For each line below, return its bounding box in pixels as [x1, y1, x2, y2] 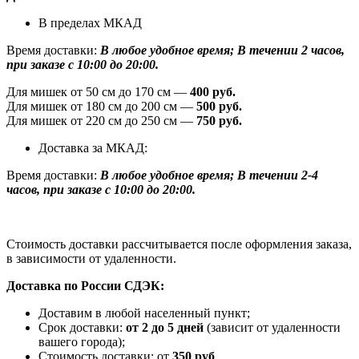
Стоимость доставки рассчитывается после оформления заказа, [6, 236, 352, 251]
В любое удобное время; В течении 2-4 [100, 167, 318, 182]
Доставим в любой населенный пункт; [38, 305, 250, 320]
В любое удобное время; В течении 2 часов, [100, 42, 345, 57]
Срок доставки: [38, 320, 126, 334]
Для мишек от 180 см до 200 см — [6, 99, 196, 113]
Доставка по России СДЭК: [6, 278, 164, 292]
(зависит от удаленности [204, 320, 341, 334]
